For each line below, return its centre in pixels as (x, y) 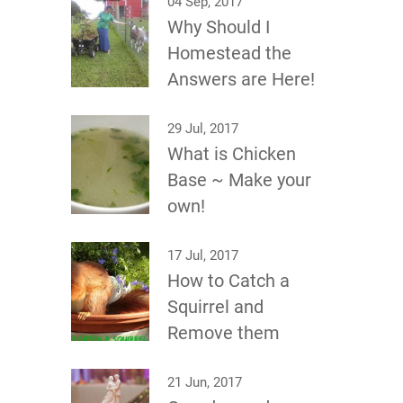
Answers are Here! (241, 80)
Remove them (224, 333)
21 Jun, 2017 (205, 383)
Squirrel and (215, 307)
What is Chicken (232, 154)
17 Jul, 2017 (203, 256)
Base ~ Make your (239, 180)
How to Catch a (228, 281)
